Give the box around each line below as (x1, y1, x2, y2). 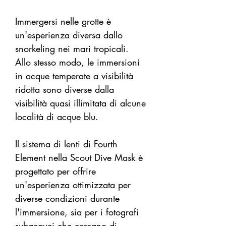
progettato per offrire (15, 165, 96, 178)
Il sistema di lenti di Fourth (15, 138, 118, 150)
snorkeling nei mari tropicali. (15, 42, 129, 55)
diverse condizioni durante (15, 192, 120, 205)
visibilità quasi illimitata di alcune (15, 97, 146, 109)
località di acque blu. (15, 110, 98, 123)
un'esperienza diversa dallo (15, 29, 123, 41)
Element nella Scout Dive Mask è (15, 151, 143, 164)
